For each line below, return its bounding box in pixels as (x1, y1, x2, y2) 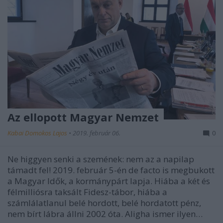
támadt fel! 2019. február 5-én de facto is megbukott (7, 164, 215, 176)
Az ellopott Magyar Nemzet (7, 109, 159, 124)
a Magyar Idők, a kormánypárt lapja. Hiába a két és (7, 175, 210, 187)
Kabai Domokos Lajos (7, 128, 69, 137)
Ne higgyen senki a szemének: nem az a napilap (7, 153, 194, 165)
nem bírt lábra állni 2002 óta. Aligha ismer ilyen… (7, 208, 203, 220)
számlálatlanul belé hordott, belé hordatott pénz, (7, 197, 201, 209)
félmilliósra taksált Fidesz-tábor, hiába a (7, 186, 167, 198)
